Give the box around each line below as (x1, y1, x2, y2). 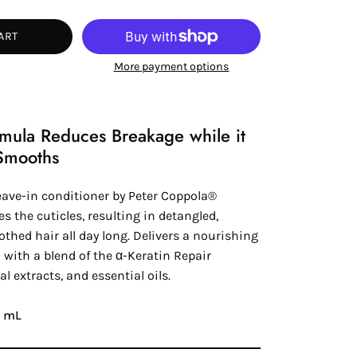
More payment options (113, 59, 229, 73)
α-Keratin (116, 247, 171, 263)
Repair (174, 247, 211, 263)
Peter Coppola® (128, 187, 217, 203)
